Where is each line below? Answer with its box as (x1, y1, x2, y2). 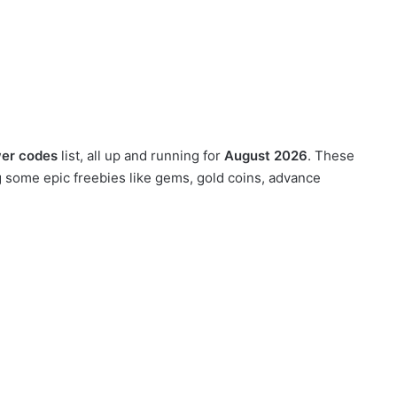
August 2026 (224, 147, 307, 165)
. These (307, 147, 354, 165)
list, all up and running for (58, 147, 224, 165)
